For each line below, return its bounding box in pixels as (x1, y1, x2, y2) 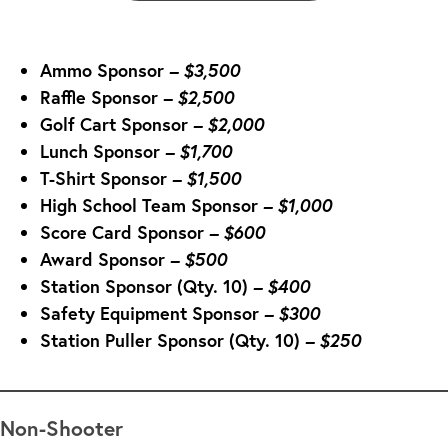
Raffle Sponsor (40, 84, 158, 109)
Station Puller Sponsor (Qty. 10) (40, 327, 300, 352)
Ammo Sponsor (40, 57, 164, 82)
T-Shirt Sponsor (40, 165, 167, 190)
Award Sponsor (40, 246, 165, 271)
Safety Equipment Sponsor (40, 300, 259, 325)
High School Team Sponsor (40, 192, 258, 217)
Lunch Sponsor (40, 138, 160, 163)
